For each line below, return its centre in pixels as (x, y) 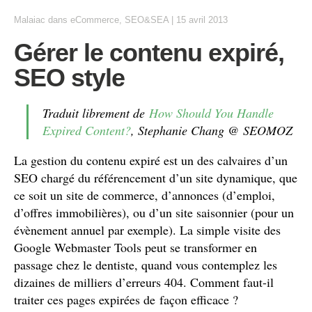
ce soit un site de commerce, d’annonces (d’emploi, (145, 195)
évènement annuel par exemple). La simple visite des (147, 230)
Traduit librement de (96, 113)
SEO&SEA (147, 20)
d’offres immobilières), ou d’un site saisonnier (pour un (154, 212)
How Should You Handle (211, 113)
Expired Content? (87, 130)
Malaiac (30, 20)
